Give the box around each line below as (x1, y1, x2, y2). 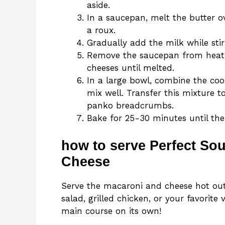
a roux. (87, 25, 116, 36)
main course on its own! (61, 205, 161, 216)
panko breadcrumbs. (87, 100, 174, 111)
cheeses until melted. (87, 63, 174, 73)
